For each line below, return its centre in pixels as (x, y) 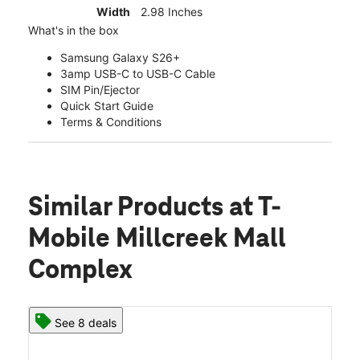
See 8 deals (86, 322)
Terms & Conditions (111, 121)
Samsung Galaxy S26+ (120, 57)
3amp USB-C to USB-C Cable (138, 73)
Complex (80, 270)
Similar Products (129, 208)
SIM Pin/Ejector (100, 89)
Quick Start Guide (107, 105)
